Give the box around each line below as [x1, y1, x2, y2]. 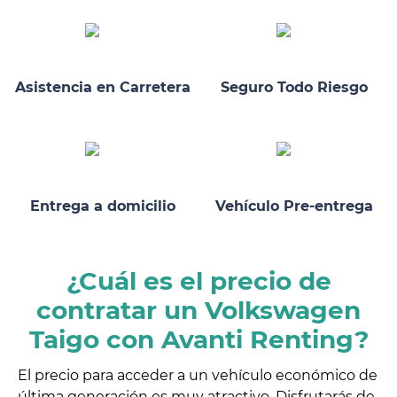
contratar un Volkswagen [36, 294, 361, 325]
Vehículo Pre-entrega [215, 197, 373, 214]
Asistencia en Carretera [15, 79, 191, 97]
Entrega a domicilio [30, 197, 175, 214]
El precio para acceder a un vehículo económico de [18, 366, 378, 384]
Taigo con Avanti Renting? [28, 323, 369, 354]
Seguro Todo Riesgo [221, 79, 368, 97]
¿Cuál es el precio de [66, 265, 331, 296]
